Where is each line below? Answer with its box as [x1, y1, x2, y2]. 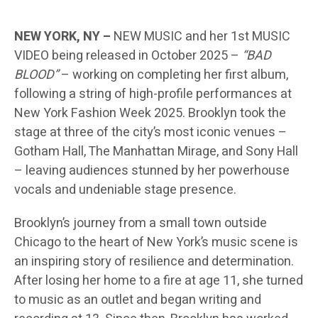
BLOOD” [14, 65, 58, 85]
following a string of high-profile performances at [14, 84, 292, 104]
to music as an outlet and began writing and [14, 290, 261, 310]
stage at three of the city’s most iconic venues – [14, 123, 287, 143]
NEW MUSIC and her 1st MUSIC [111, 27, 290, 47]
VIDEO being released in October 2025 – [14, 46, 242, 66]
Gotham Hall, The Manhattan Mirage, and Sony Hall [14, 142, 298, 162]
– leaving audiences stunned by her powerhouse [14, 161, 290, 181]
